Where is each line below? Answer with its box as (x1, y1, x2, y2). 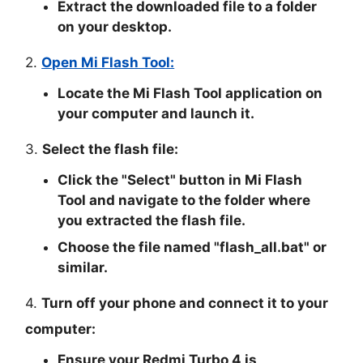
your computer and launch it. (58, 105, 255, 122)
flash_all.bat (220, 238, 305, 255)
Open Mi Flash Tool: (41, 53, 175, 70)
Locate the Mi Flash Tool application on (58, 84, 323, 101)
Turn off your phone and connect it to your (41, 294, 329, 311)
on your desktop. (58, 18, 173, 35)
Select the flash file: (42, 140, 179, 157)
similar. (58, 258, 109, 275)
